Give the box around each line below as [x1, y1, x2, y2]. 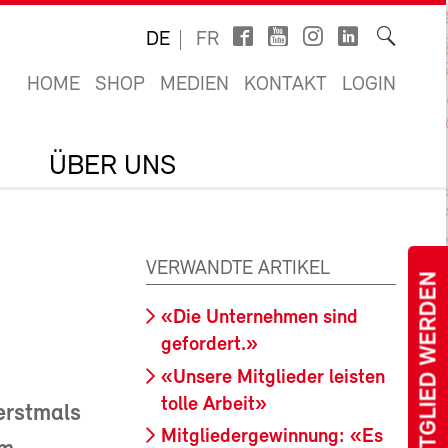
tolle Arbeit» [161, 394, 267, 415]
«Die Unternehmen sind [161, 308, 358, 328]
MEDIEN [160, 75, 229, 95]
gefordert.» [161, 335, 258, 355]
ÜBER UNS [49, 153, 176, 181]
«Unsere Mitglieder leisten [161, 367, 385, 388]
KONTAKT [244, 75, 327, 95]
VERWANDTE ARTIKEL [146, 259, 330, 279]
